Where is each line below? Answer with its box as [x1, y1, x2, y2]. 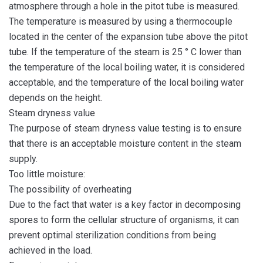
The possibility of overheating [9, 183, 131, 195]
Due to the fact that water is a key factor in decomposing [9, 198, 241, 210]
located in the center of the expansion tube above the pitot [9, 31, 248, 42]
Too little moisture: [9, 168, 85, 180]
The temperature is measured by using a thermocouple [9, 15, 232, 27]
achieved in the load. [9, 244, 92, 256]
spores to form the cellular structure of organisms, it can [9, 214, 239, 225]
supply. [9, 153, 38, 164]
